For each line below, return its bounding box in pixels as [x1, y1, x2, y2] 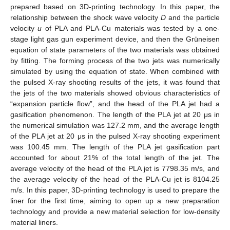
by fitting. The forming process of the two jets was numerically [10, 56, 220, 65]
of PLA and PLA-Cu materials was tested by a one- [42, 24, 220, 32]
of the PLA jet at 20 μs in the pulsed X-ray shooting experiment [10, 131, 220, 140]
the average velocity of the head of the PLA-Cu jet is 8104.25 [10, 175, 220, 183]
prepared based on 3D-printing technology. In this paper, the [10, 2, 220, 11]
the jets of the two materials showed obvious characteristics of [10, 88, 220, 97]
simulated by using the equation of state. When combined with [10, 67, 220, 75]
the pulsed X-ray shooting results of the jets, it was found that [10, 78, 220, 86]
